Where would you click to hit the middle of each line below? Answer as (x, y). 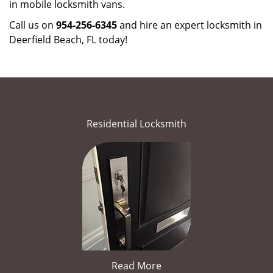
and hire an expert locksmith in (190, 25)
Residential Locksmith (136, 124)
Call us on (33, 25)
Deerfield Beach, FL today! (68, 40)
